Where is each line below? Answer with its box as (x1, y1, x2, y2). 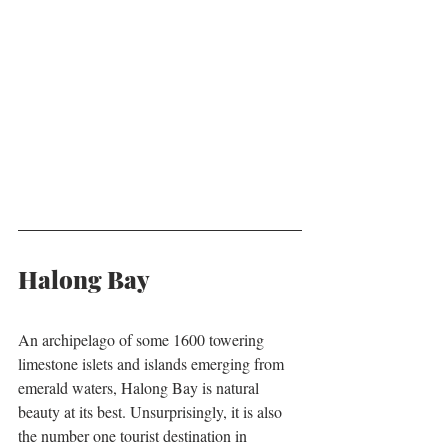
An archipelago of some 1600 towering (18, 328, 268, 350)
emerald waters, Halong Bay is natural (18, 376, 263, 398)
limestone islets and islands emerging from (18, 352, 288, 374)
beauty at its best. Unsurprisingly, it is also (18, 400, 286, 422)
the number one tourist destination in (18, 424, 251, 446)
